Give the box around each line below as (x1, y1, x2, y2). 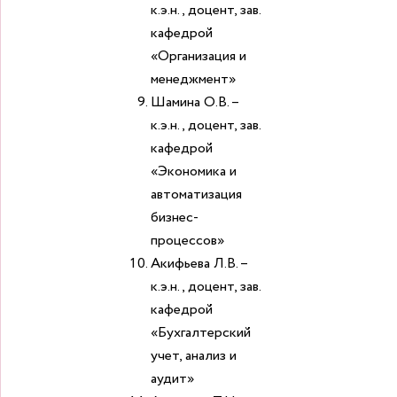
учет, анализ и (151, 346, 237, 366)
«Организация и (151, 46, 246, 66)
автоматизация (151, 184, 242, 205)
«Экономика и (151, 161, 237, 182)
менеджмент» (151, 69, 236, 90)
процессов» (151, 230, 224, 251)
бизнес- (151, 207, 198, 228)
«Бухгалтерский (151, 323, 251, 343)
